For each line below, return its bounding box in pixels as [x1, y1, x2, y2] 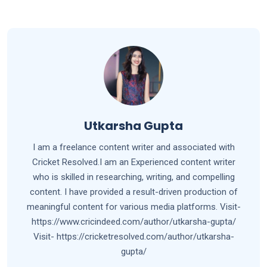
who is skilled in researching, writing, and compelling [32, 172, 235, 183]
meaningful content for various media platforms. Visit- [26, 201, 241, 213]
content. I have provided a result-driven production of [29, 187, 238, 198]
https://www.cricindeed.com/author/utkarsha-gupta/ [31, 216, 236, 228]
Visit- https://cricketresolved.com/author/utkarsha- [33, 231, 234, 243]
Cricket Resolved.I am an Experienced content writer [32, 157, 235, 168]
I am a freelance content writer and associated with [32, 142, 235, 153]
